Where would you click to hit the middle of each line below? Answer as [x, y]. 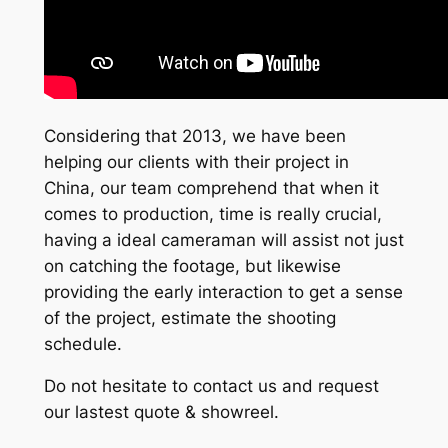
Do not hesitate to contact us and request [211, 386]
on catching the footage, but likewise [192, 265]
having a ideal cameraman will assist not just [223, 239]
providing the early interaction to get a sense [223, 291]
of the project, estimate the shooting [189, 317]
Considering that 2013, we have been [194, 135]
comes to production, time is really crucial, [212, 213]
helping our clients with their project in [196, 161]
